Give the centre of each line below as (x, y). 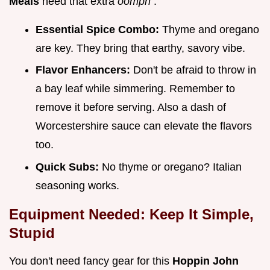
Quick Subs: (69, 167)
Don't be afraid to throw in (195, 70)
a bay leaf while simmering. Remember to (135, 89)
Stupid (32, 233)
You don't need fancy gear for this (91, 261)
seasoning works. (77, 186)
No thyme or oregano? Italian (172, 167)
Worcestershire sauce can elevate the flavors (144, 126)
